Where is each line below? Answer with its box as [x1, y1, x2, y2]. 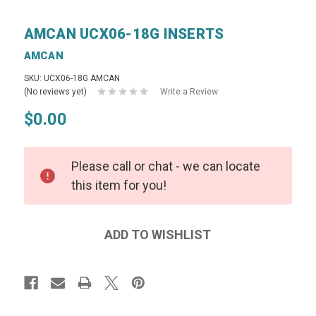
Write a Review [159, 86, 218, 97]
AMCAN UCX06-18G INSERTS [23, 25, 224, 42]
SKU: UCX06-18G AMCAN [23, 73, 120, 83]
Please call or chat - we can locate [71, 158, 260, 174]
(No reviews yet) [23, 86, 87, 97]
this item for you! [71, 177, 166, 193]
